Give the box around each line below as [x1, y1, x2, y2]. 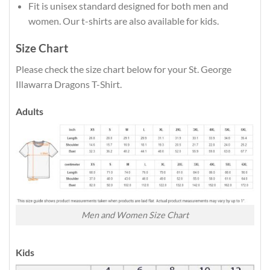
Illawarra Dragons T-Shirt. [16, 78, 122, 90]
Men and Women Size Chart [81, 210, 189, 221]
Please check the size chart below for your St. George [16, 63, 231, 75]
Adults [16, 105, 43, 118]
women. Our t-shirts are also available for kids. [28, 15, 219, 27]
